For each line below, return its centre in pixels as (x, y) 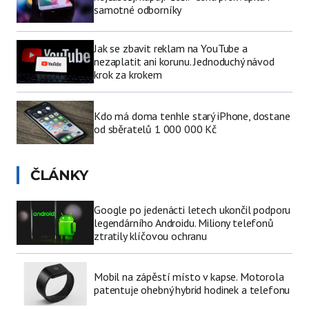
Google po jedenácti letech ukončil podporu (192, 209)
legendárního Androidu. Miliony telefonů (184, 222)
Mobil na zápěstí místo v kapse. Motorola (189, 277)
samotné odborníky (138, 10)
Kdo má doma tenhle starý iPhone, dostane (192, 116)
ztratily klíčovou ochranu (150, 236)
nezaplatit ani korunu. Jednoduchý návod (184, 62)
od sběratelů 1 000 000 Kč (155, 129)
